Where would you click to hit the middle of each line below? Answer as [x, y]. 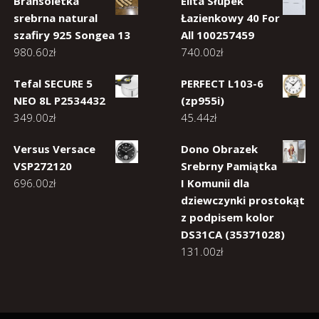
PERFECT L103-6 [222, 83]
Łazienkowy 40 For [230, 18]
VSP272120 [43, 166]
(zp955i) [203, 100]
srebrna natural [56, 18]
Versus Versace [54, 149]
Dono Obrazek [219, 149]
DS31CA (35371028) [233, 234]
